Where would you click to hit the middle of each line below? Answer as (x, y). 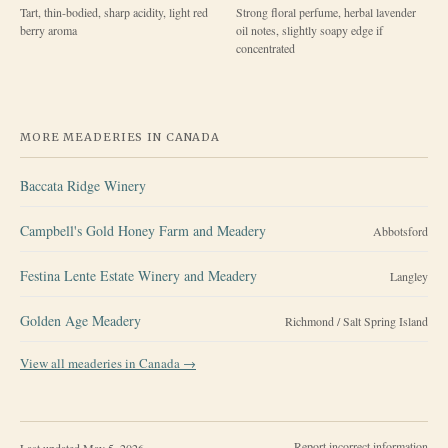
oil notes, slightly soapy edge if (309, 29)
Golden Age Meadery (80, 320)
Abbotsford (400, 230)
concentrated (265, 47)
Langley (409, 275)
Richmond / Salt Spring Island (356, 320)
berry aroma (48, 29)
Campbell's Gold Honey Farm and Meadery (143, 230)
